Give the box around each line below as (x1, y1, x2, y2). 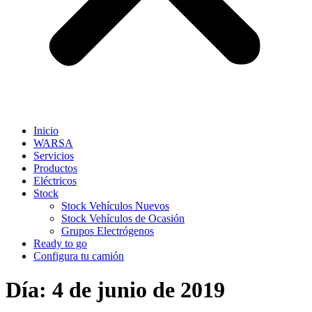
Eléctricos (33, 174, 77, 187)
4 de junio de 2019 (52, 277, 225, 303)
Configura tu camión (33, 249, 124, 262)
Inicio (33, 124, 58, 136)
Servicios (33, 149, 74, 162)
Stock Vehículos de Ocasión (61, 212, 185, 224)
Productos (33, 162, 77, 174)
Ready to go (33, 237, 87, 249)
